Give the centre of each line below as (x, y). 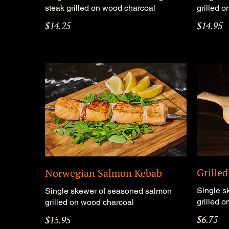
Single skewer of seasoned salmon (109, 191)
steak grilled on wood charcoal (100, 8)
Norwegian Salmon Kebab (104, 173)
